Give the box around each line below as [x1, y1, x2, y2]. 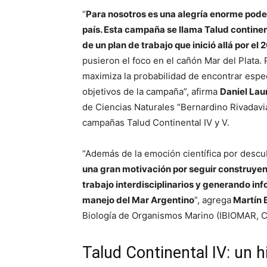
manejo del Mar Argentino [82, 194, 194, 206]
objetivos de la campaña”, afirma [82, 85, 220, 97]
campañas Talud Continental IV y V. [82, 116, 229, 128]
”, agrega [194, 194, 231, 206]
